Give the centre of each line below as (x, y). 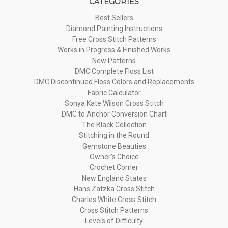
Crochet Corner (114, 167)
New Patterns (114, 60)
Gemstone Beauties (114, 146)
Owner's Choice (114, 156)
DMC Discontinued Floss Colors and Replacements (114, 82)
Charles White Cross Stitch (114, 199)
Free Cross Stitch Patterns (114, 39)
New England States (114, 178)
